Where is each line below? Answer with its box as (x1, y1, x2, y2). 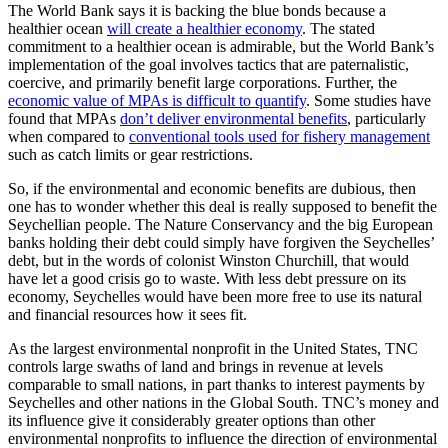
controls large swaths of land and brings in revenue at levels (8, 357, 383, 375)
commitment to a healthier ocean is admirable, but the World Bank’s (8, 37, 434, 55)
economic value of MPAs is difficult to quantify (8, 91, 306, 109)
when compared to (8, 127, 129, 145)
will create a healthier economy (107, 19, 302, 37)
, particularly (347, 109, 426, 127)
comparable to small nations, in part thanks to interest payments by (8, 375, 425, 393)
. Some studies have (306, 91, 431, 109)
